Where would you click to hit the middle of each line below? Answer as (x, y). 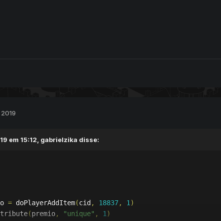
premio (43, 213)
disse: (88, 140)
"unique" (79, 213)
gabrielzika (59, 140)
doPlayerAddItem (43, 203)
